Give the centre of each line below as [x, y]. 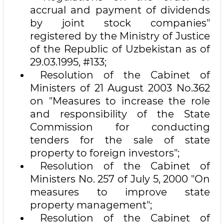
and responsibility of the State [120, 114]
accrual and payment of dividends [120, 10]
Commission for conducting [120, 127]
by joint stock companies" [120, 23]
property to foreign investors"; [105, 153]
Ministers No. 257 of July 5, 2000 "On [120, 179]
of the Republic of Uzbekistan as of [120, 49]
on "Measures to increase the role [120, 101]
